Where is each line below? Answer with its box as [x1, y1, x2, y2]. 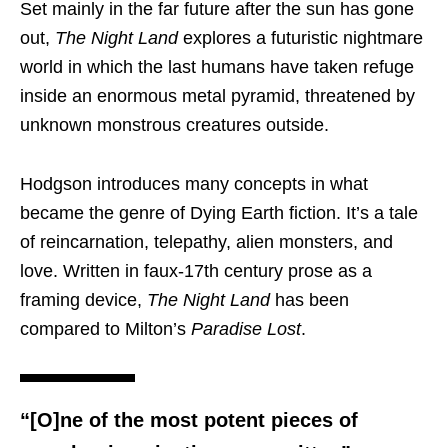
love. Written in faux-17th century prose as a [20, 261, 372, 282]
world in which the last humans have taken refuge [20, 57, 414, 78]
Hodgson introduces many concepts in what [20, 174, 368, 195]
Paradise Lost [191, 319, 301, 340]
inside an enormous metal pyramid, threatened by [20, 86, 415, 107]
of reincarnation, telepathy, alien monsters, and [20, 232, 393, 253]
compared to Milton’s [20, 319, 191, 340]
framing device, [20, 290, 147, 311]
